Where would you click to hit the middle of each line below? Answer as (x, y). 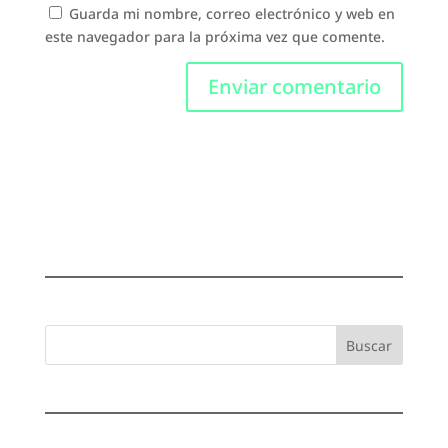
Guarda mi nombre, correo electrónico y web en (231, 14)
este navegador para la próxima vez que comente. (214, 37)
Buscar (369, 346)
